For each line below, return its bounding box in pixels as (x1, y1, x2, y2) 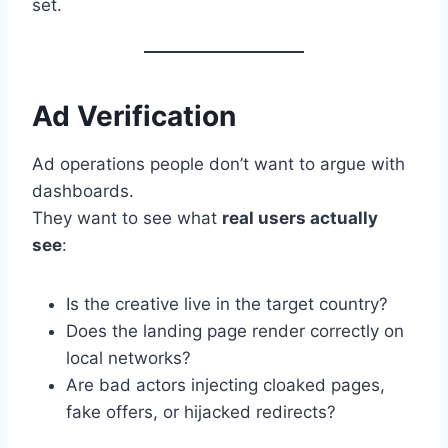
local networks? (66, 348, 191, 369)
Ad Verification (32, 99, 236, 134)
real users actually (222, 208, 378, 229)
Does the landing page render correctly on (66, 321, 404, 342)
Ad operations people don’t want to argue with (32, 154, 405, 175)
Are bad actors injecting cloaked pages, (66, 375, 385, 396)
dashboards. (32, 181, 134, 202)
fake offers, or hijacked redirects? (66, 402, 336, 423)
